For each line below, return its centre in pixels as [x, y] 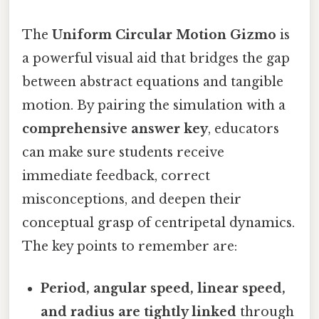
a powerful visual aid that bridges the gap [156, 58]
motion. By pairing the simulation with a [154, 105]
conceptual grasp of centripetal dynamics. [158, 223]
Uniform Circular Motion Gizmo [164, 35]
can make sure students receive [123, 152]
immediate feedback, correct [116, 176]
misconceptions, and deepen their [132, 199]
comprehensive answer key [115, 129]
